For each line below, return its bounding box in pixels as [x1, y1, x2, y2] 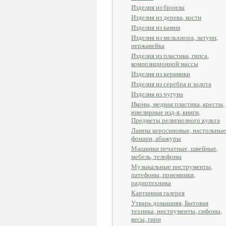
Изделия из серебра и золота [131, 79, 211, 88]
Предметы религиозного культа [131, 116, 220, 125]
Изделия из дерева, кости [131, 13, 201, 22]
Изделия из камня [131, 23, 180, 32]
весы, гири [131, 214, 161, 223]
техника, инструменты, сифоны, [131, 206, 222, 215]
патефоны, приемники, [131, 170, 195, 179]
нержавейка [131, 41, 164, 50]
